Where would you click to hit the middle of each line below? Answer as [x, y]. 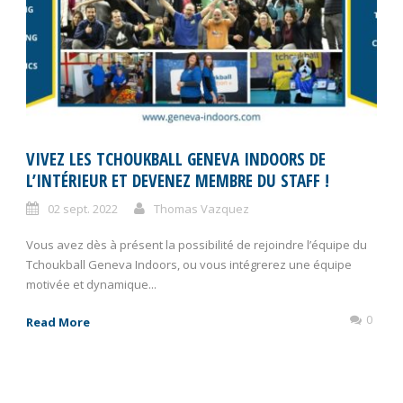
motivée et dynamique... [91, 284]
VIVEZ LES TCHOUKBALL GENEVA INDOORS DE [176, 159]
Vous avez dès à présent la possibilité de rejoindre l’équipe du [197, 244]
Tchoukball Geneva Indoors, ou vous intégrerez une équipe [189, 264]
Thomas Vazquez [201, 208]
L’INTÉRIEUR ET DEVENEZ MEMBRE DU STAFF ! [178, 180]
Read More [58, 322]
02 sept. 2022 [83, 208]
